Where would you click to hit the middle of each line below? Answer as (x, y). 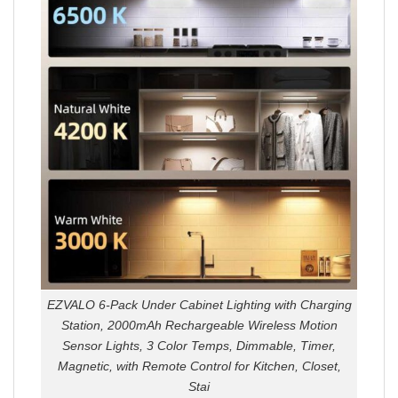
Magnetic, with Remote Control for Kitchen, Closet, (199, 366)
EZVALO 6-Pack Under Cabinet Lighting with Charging (199, 305)
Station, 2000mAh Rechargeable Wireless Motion (199, 326)
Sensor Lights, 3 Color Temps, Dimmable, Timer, (199, 346)
